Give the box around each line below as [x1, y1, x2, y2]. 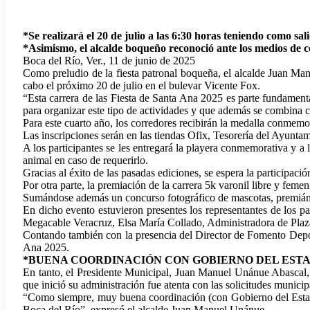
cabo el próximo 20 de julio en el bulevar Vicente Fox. [23, 79, 260, 91]
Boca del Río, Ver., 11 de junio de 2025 [23, 54, 195, 66]
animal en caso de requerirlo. [23, 154, 148, 166]
